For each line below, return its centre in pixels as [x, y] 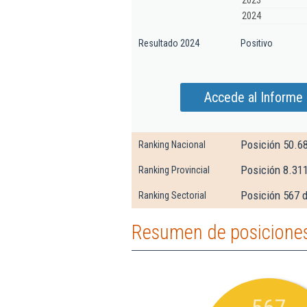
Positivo [257, 43]
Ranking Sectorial [172, 195]
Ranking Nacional [172, 145]
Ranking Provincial [174, 170]
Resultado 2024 [169, 43]
